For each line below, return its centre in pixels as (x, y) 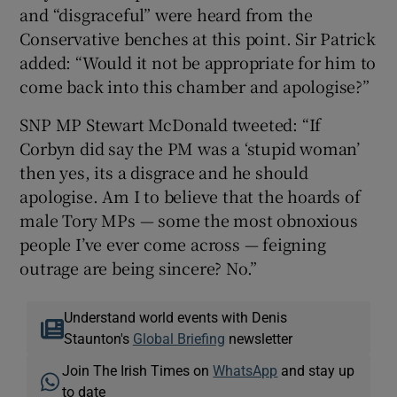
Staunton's (98, 338)
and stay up (316, 370)
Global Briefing (179, 338)
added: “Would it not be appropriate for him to (198, 62)
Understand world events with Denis (175, 317)
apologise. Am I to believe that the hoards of (190, 195)
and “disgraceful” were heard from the (167, 14)
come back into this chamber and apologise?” (195, 86)
